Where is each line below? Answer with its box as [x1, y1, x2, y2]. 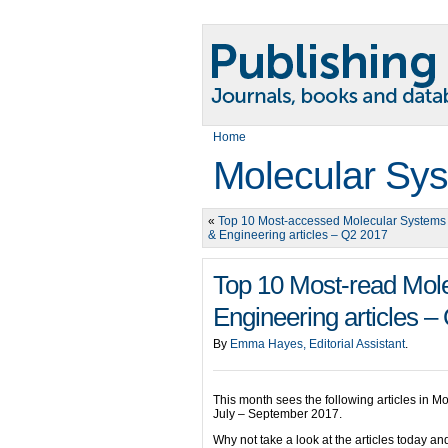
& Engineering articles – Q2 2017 [208, 228, 388, 242]
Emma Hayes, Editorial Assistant [230, 337, 405, 351]
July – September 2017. [213, 407, 342, 421]
